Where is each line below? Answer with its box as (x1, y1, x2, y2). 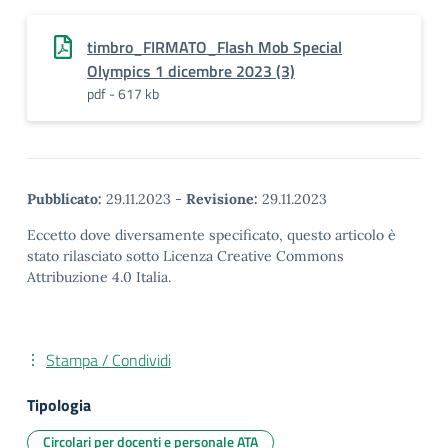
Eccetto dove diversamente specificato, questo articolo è (27, 226, 396, 244)
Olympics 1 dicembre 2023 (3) (87, 59, 295, 83)
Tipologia (27, 393, 91, 417)
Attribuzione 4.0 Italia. (27, 268, 171, 286)
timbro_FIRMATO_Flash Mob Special (87, 35, 342, 59)
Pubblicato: (27, 190, 102, 208)
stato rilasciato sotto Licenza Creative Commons (27, 247, 344, 265)
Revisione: (186, 190, 258, 208)
